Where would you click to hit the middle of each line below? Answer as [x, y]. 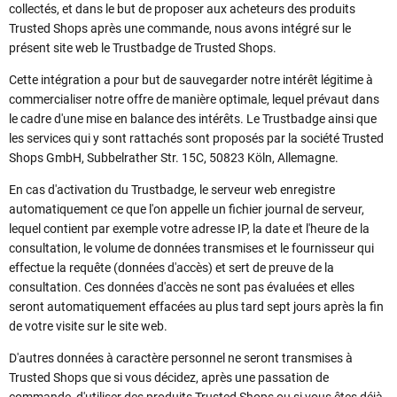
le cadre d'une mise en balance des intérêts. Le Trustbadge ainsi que [193, 119]
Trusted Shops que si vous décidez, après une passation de [169, 378]
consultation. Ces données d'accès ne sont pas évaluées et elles [182, 288]
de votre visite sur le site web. [88, 327]
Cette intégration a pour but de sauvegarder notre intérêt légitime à [191, 80]
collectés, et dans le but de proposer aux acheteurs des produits [182, 9]
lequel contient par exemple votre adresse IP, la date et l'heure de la [189, 229]
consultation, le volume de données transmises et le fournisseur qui [191, 249]
